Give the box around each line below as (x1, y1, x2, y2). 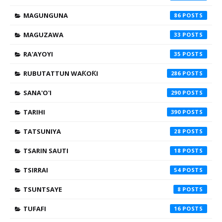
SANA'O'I (23, 88, 52, 98)
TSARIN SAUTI (23, 146, 68, 156)
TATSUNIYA (23, 127, 61, 136)
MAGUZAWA (23, 30, 63, 40)
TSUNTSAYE (23, 185, 62, 194)
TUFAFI (23, 204, 46, 214)
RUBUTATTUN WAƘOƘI (23, 69, 98, 78)
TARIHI (23, 108, 45, 117)
